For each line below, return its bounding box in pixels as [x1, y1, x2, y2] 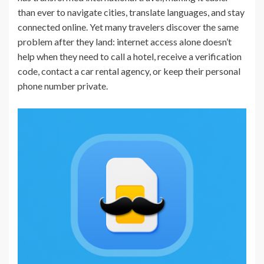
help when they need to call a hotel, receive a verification [18, 50, 242, 62]
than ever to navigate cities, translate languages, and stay [18, 6, 245, 18]
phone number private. [18, 80, 108, 91]
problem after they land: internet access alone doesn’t [18, 35, 232, 47]
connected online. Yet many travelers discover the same [18, 21, 239, 32]
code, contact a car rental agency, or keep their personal [18, 65, 240, 77]
